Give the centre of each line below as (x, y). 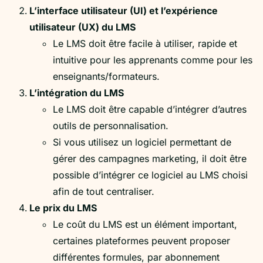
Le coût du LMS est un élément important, (145, 224)
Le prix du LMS (63, 208)
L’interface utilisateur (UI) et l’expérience (124, 10)
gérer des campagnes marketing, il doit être (150, 158)
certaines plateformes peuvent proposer (141, 240)
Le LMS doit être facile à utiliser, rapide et (145, 43)
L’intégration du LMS (77, 92)
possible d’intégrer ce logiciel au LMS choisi (150, 175)
